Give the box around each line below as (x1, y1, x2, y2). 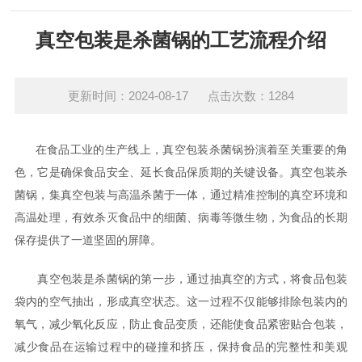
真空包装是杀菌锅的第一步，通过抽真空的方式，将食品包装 (14, 272, 348, 285)
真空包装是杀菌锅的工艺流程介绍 (36, 29, 326, 51)
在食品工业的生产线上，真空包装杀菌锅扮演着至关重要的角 (14, 143, 348, 156)
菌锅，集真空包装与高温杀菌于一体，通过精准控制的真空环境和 (14, 188, 348, 201)
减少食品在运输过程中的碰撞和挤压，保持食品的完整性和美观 (14, 340, 348, 353)
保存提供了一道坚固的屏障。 (14, 234, 162, 246)
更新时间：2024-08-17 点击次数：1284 (68, 89, 294, 103)
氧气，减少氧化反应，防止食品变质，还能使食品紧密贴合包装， (14, 318, 348, 330)
